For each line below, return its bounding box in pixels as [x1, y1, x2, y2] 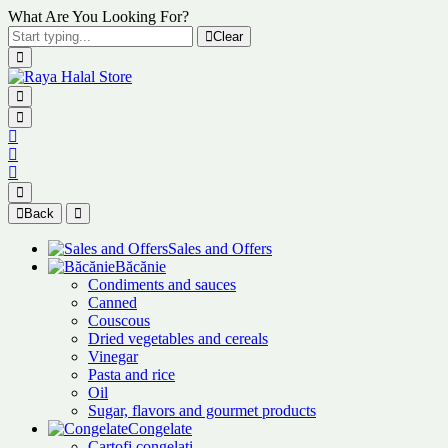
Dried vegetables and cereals [88, 330, 268, 347]
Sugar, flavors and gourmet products [88, 402, 316, 419]
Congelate [128, 420, 192, 437]
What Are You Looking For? [8, 8, 189, 25]
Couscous [88, 312, 150, 329]
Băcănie [115, 258, 166, 275]
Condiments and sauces [88, 276, 236, 293]
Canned [88, 294, 137, 311]
